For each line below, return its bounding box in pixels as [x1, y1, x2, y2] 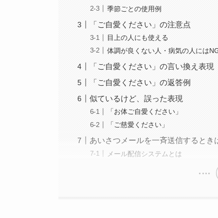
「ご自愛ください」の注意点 [90, 20, 191, 29]
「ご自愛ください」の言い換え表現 [90, 62, 215, 71]
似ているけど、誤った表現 [90, 94, 183, 103]
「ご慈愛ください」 [107, 120, 169, 128]
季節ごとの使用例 [107, 4, 162, 13]
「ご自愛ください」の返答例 [90, 78, 191, 87]
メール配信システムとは [107, 149, 182, 158]
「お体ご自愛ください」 [107, 108, 182, 116]
